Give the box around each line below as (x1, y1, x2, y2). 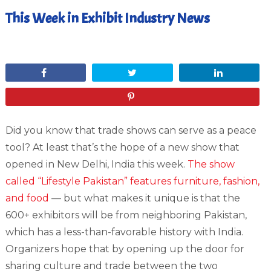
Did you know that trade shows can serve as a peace (5, 125, 256, 136)
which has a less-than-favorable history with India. (5, 226, 243, 238)
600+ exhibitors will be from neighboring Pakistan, (5, 209, 247, 221)
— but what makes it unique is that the (48, 192, 240, 204)
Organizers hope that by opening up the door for (5, 243, 244, 255)
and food (5, 192, 49, 204)
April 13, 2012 (6, 41, 59, 53)
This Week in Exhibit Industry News (5, 9, 210, 27)
